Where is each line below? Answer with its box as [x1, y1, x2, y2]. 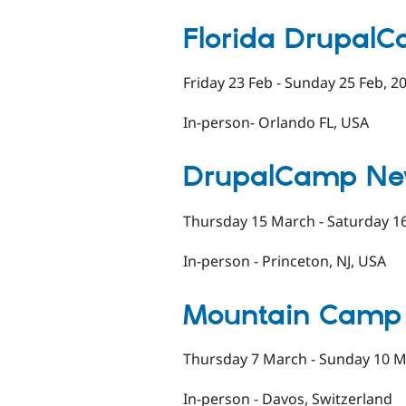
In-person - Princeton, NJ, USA [183, 250, 386, 271]
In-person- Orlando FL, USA [183, 112, 369, 133]
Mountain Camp [183, 297, 401, 334]
